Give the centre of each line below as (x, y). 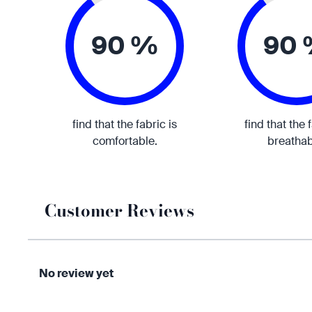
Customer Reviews (119, 211)
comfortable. (125, 141)
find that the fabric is (125, 124)
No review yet (76, 273)
